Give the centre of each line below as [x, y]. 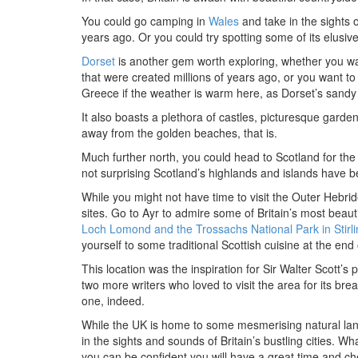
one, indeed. [113, 300]
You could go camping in [145, 20]
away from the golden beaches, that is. [179, 132]
